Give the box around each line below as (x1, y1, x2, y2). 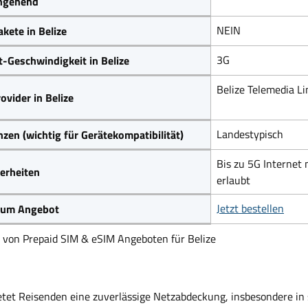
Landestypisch (217, 125, 283, 142)
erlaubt (217, 171, 250, 188)
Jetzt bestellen (217, 199, 284, 217)
